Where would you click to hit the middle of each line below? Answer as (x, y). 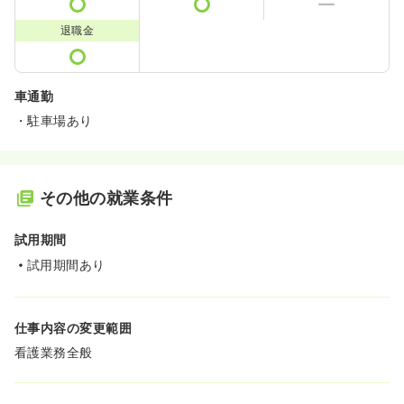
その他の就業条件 (106, 198)
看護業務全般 (54, 352)
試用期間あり (66, 265)
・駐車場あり (54, 120)
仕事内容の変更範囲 (73, 328)
